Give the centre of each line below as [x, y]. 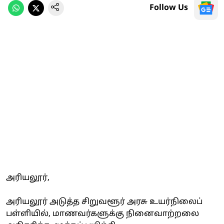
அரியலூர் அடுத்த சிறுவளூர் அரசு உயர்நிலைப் [104, 202]
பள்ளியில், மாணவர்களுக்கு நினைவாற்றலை [102, 214]
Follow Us [169, 8]
